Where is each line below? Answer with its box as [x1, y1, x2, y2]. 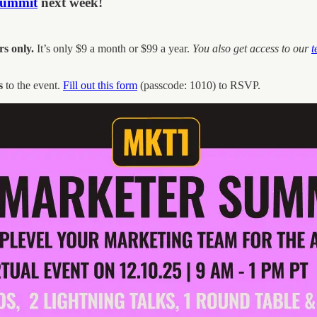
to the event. [3, 79, 63, 92]
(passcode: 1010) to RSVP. [137, 79, 260, 92]
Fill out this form [63, 79, 137, 92]
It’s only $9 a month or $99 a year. [34, 42, 192, 55]
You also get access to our [192, 42, 311, 55]
